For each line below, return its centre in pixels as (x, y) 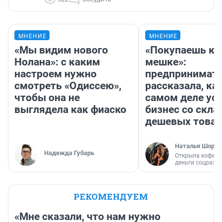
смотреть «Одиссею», (68, 86)
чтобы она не (47, 98)
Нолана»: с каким (57, 62)
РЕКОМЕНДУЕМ (111, 197)
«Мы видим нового (61, 50)
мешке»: (166, 62)
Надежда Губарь (69, 153)
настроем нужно (55, 74)
